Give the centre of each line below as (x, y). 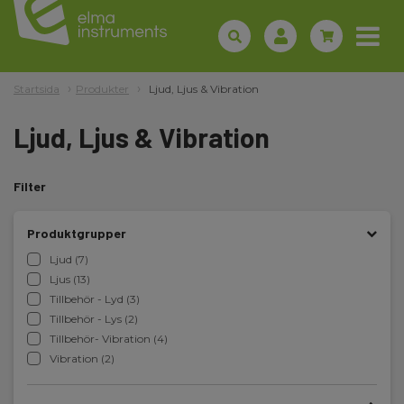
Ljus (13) (70, 279)
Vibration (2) (82, 358)
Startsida (37, 89)
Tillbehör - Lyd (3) (95, 299)
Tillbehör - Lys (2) (94, 319)
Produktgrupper (77, 233)
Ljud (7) (69, 259)
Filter (30, 186)
